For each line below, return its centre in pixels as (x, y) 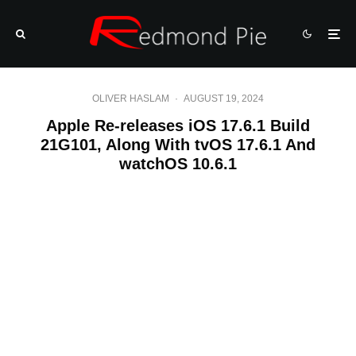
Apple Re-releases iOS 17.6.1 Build (178, 126)
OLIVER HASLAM (131, 99)
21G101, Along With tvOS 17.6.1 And (178, 145)
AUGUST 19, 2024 (224, 99)
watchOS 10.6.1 (178, 164)
